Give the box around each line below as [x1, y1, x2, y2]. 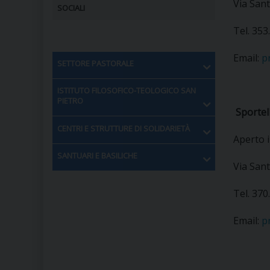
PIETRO [57, 95, 83, 107]
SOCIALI [57, 2, 85, 13]
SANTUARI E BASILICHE [57, 149, 137, 161]
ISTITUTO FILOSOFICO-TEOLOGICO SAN [57, 85, 196, 96]
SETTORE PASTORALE [57, 58, 134, 69]
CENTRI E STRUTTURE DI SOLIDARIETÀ [57, 122, 190, 134]
